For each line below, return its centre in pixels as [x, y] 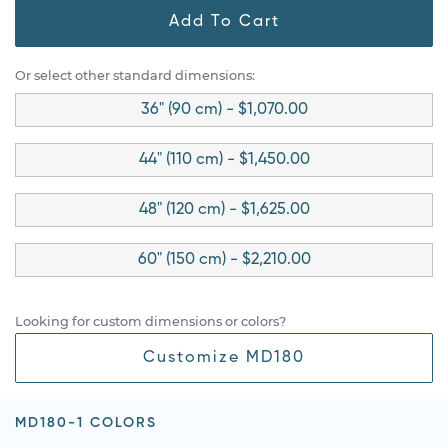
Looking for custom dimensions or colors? [150, 321]
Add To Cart [224, 21]
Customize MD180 [224, 357]
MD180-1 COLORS [86, 422]
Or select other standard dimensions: [135, 75]
